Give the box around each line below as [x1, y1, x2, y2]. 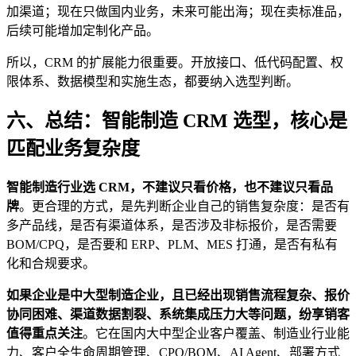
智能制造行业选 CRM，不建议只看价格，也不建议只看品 [6, 180, 333, 195]
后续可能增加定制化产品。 [6, 23, 159, 37]
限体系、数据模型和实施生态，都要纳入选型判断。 [6, 74, 299, 88]
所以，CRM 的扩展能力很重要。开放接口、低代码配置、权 [6, 55, 343, 69]
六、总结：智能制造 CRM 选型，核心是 [6, 110, 347, 132]
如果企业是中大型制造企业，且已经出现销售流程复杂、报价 [6, 288, 350, 303]
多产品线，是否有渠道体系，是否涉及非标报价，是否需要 [6, 219, 337, 233]
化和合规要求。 [6, 257, 95, 271]
